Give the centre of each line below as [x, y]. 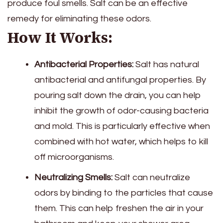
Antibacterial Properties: [84, 65]
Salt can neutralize [151, 178]
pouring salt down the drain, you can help [118, 96]
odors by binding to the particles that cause [124, 193]
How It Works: [60, 38]
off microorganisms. [74, 157]
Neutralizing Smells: [73, 178]
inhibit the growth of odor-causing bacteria [121, 111]
